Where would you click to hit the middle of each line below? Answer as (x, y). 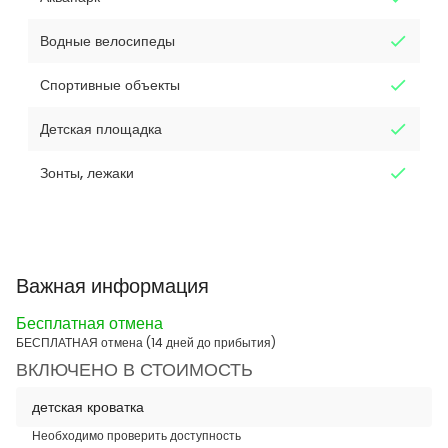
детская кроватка (88, 406)
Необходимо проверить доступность (136, 435)
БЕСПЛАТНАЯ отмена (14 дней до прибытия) (146, 342)
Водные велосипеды (107, 40)
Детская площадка (101, 128)
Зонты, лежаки (87, 172)
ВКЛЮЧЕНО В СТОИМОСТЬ (134, 369)
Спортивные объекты (110, 84)
